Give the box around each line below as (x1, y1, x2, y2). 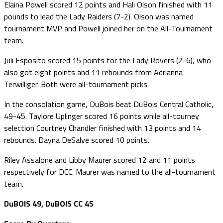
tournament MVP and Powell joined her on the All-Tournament (4, 22, 213, 34)
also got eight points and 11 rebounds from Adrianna (4, 66, 183, 78)
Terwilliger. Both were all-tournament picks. (4, 78, 149, 90)
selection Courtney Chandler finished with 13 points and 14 (4, 121, 201, 134)
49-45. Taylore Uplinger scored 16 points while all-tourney (4, 110, 199, 122)
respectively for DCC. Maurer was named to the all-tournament (4, 165, 216, 178)
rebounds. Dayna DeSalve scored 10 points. (4, 133, 149, 146)
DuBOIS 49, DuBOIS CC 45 (4, 197, 94, 210)
